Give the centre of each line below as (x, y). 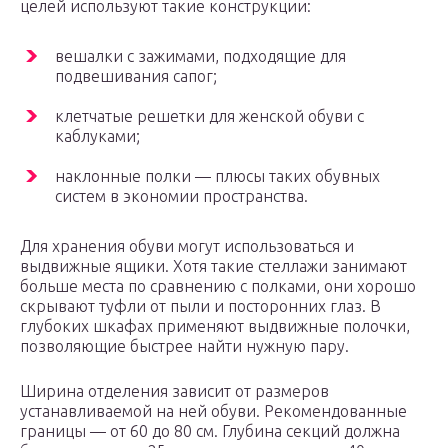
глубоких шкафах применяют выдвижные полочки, (215, 326)
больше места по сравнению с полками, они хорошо (218, 286)
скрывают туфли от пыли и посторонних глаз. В (200, 306)
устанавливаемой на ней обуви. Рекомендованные (213, 411)
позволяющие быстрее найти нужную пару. (184, 346)
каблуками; (97, 136)
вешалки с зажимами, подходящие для (200, 56)
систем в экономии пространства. (181, 196)
